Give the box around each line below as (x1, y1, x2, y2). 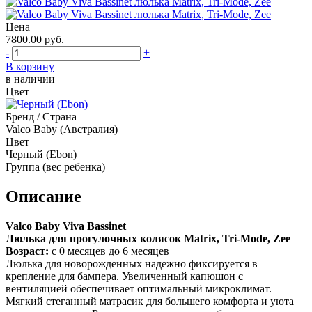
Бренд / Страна (6, 110, 77, 123)
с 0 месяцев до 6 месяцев (49, 244, 169, 257)
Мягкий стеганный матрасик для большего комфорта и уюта (6, 295, 294, 307)
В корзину (6, 60, 54, 72)
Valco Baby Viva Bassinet (6, 219, 126, 232)
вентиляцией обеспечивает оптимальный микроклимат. (6, 282, 272, 295)
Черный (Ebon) (6, 148, 77, 160)
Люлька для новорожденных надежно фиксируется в (6, 257, 258, 270)
